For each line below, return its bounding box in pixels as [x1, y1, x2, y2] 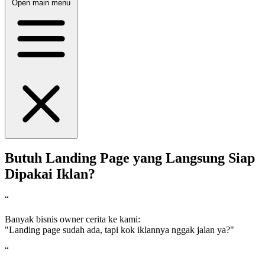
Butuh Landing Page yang [5, 150, 166, 166]
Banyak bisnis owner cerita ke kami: [5, 214, 140, 225]
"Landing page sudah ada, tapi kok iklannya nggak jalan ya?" [5, 225, 234, 235]
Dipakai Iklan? [5, 166, 95, 182]
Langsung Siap [166, 150, 255, 166]
